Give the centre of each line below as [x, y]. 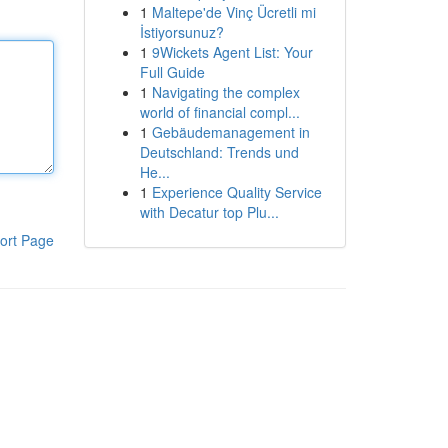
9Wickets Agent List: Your [232, 52]
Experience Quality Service [236, 192]
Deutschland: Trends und [219, 152]
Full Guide [172, 72]
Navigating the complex [225, 92]
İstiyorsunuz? [181, 32]
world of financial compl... [219, 112]
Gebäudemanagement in [230, 132]
